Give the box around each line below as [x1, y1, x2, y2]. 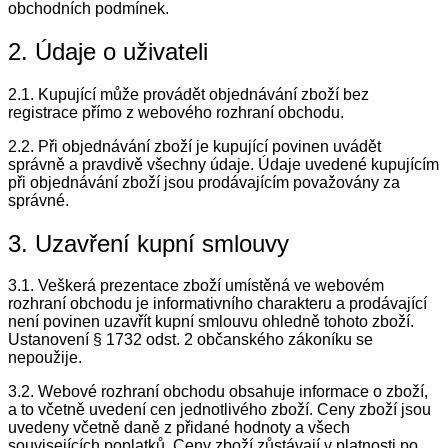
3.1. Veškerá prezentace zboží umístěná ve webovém [8, 277, 384, 295]
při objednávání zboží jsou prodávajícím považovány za [8, 173, 400, 191]
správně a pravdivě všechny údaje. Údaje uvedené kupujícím [8, 155, 439, 173]
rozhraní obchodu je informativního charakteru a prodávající [8, 295, 427, 313]
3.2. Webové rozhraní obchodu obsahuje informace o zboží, [8, 383, 428, 401]
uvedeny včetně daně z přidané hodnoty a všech [8, 419, 350, 437]
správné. [8, 191, 69, 209]
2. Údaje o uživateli [8, 37, 208, 65]
